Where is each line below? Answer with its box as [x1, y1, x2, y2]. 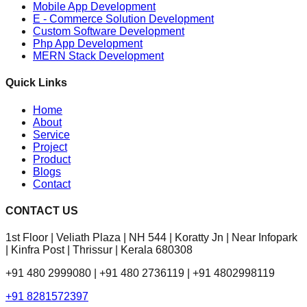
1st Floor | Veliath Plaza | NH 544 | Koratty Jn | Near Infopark [5, 232, 297, 244]
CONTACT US [5, 204, 78, 217]
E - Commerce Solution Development [33, 12, 214, 25]
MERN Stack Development [33, 49, 164, 62]
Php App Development [33, 37, 143, 49]
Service [33, 128, 70, 140]
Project [33, 140, 67, 153]
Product [33, 153, 71, 165]
